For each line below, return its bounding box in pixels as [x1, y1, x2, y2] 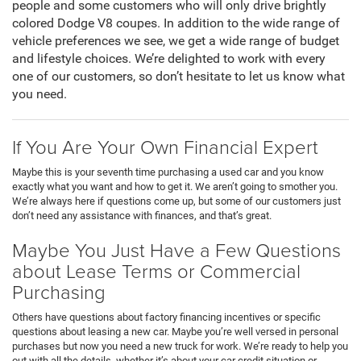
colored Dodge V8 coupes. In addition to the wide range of [12, 16, 340, 31]
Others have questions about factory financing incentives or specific [12, 311, 321, 324]
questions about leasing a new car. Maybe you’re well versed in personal [12, 326, 338, 338]
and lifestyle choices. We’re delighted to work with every [12, 52, 326, 67]
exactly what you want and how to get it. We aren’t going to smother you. [12, 180, 338, 193]
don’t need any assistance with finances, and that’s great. [12, 210, 272, 222]
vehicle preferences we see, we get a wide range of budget [12, 34, 339, 49]
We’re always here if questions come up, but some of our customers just [12, 195, 341, 208]
